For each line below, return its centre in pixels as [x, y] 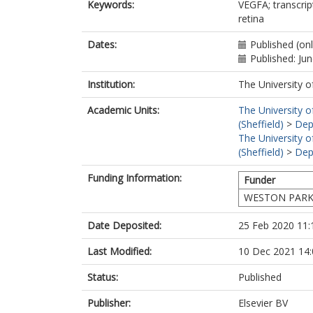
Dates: [102, 44]
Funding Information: [134, 178]
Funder [260, 180]
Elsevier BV [263, 303]
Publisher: [109, 303]
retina [251, 19]
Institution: [111, 84]
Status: [103, 277]
